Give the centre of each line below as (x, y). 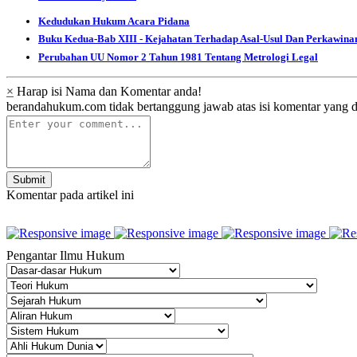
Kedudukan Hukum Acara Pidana (114, 21)
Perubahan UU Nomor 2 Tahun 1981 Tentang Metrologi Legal (178, 57)
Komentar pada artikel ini (70, 194)
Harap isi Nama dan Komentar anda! (108, 91)
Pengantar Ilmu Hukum (65, 255)
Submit (29, 179)
